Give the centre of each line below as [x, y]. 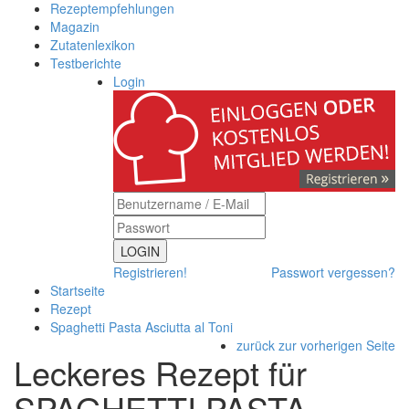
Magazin [75, 26]
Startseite [78, 290]
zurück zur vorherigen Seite [316, 345]
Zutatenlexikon [93, 45]
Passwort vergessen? [333, 272]
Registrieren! [150, 272]
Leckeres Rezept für [160, 372]
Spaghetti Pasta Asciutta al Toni [142, 327]
